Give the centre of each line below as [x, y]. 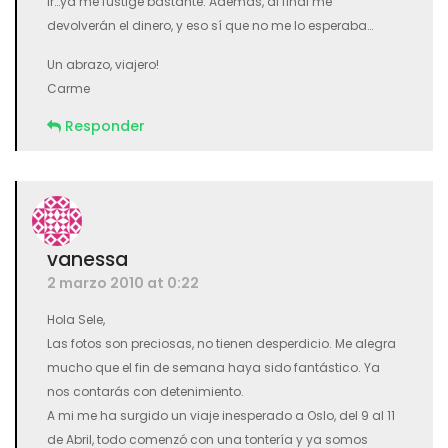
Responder [105, 126]
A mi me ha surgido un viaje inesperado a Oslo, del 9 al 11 [221, 415]
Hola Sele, [76, 319]
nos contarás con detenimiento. [145, 391]
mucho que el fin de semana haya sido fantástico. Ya [213, 367]
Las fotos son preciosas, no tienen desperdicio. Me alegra [221, 343]
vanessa [87, 259]
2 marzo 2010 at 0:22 [123, 283]
